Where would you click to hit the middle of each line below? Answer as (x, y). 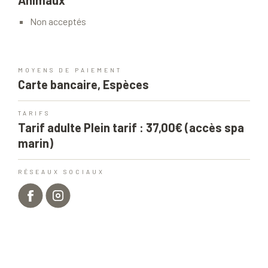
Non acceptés (58, 22)
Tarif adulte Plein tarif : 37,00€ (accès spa (131, 128)
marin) (36, 143)
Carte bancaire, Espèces (83, 85)
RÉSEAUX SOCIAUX (61, 172)
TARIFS (34, 113)
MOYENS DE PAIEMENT (70, 70)
